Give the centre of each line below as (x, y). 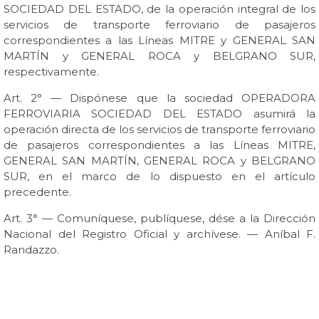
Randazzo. (31, 250)
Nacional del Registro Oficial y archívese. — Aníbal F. (159, 234)
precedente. (37, 192)
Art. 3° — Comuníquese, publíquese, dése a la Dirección (159, 218)
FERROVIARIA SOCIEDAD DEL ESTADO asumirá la (159, 114)
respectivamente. (51, 72)
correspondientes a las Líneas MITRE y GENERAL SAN (159, 40)
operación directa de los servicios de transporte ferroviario (159, 129)
